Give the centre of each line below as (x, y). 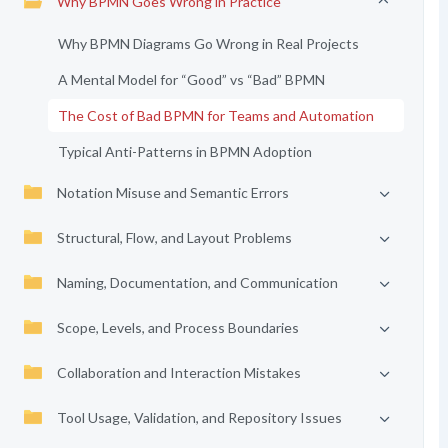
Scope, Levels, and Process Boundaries (177, 327)
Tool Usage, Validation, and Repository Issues (199, 417)
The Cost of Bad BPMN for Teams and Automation (215, 115)
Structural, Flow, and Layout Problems (174, 237)
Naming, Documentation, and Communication (197, 282)
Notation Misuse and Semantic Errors (172, 192)
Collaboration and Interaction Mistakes (178, 372)
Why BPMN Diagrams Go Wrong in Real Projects (208, 43)
